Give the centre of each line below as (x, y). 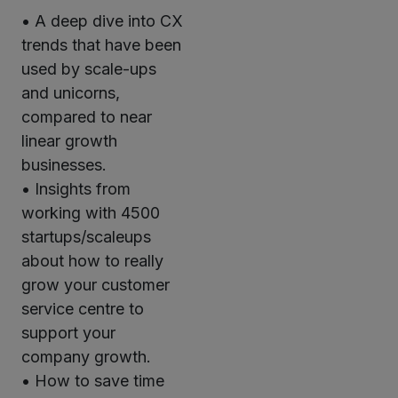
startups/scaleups (86, 237)
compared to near (87, 117)
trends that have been (101, 45)
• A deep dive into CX (102, 21)
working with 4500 (91, 213)
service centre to (83, 309)
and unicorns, (71, 93)
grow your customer (96, 285)
